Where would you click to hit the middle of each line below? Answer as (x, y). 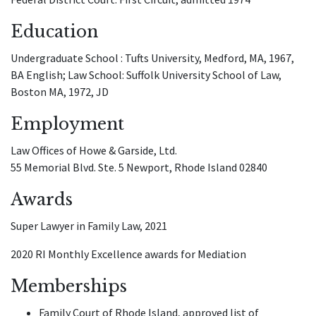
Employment (67, 124)
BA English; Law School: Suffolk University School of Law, (146, 75)
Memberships (69, 286)
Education (54, 31)
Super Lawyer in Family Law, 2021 (89, 226)
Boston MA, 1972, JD (60, 92)
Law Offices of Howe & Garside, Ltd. (94, 150)
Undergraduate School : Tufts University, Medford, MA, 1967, (152, 58)
